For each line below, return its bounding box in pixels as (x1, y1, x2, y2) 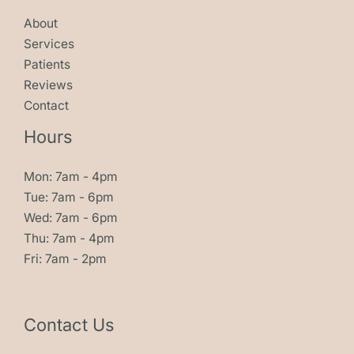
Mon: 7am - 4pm (24, 169, 118, 185)
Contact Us (24, 314, 115, 335)
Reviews (24, 77, 73, 93)
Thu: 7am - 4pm (24, 231, 115, 247)
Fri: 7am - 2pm (24, 251, 107, 267)
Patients (24, 57, 70, 73)
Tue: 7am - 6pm (24, 190, 114, 205)
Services (24, 36, 74, 52)
